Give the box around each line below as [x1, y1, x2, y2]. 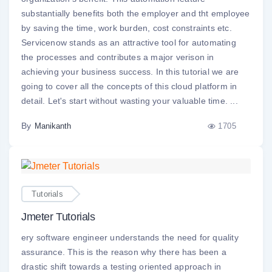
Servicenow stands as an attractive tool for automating [21, 38, 236, 47]
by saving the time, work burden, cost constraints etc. [21, 23, 232, 33]
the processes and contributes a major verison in [21, 52, 214, 62]
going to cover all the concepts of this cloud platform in [21, 81, 237, 91]
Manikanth [35, 121, 71, 131]
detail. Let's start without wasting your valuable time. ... [21, 96, 238, 106]
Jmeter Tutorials [21, 210, 95, 223]
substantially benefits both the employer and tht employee [21, 8, 250, 18]
